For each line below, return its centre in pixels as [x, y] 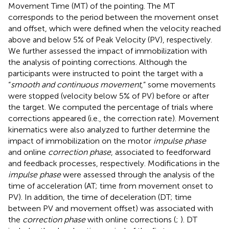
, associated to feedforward [161, 152]
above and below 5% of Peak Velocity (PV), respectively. [110, 39]
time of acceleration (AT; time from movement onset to [111, 186]
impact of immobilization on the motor [81, 141]
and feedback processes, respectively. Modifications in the [114, 163]
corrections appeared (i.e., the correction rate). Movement [114, 118]
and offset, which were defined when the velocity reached [114, 28]
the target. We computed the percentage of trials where [111, 107]
